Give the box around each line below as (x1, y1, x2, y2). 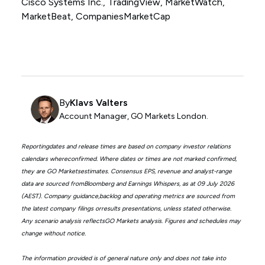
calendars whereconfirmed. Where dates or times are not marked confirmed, (21, 154, 237, 163)
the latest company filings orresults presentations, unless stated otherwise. (21, 204, 231, 212)
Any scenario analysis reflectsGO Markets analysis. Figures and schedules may (21, 216, 241, 225)
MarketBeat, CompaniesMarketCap (21, 10, 170, 22)
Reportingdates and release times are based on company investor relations (21, 142, 231, 150)
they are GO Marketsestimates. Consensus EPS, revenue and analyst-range (21, 167, 232, 175)
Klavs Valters (69, 97, 128, 109)
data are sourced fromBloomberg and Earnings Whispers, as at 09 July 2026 (21, 179, 234, 188)
